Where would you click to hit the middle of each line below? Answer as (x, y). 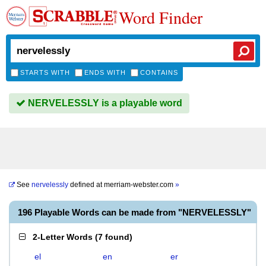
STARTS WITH (45, 72)
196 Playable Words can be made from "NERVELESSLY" (134, 212)
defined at (86, 185)
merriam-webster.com (140, 185)
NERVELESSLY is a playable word (104, 103)
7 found (114, 237)
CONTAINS (159, 72)
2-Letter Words (63, 237)
